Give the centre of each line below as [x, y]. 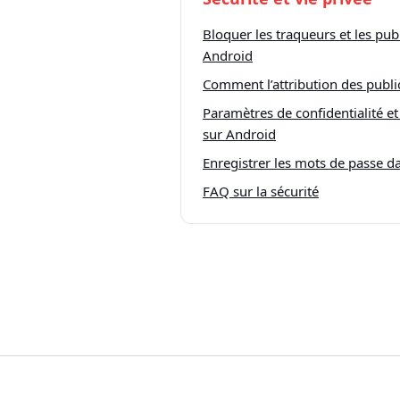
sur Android [239, 134]
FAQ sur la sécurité [261, 191]
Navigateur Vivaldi [328, 368]
